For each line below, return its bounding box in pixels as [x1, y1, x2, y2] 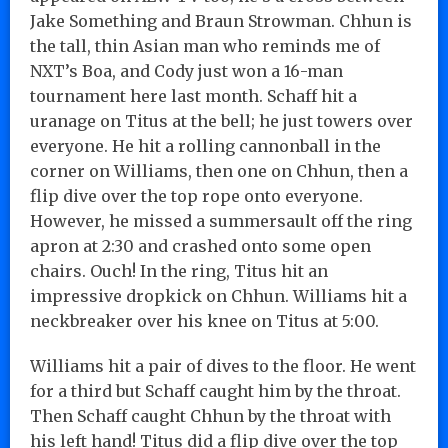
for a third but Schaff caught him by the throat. [30, 380, 401, 401]
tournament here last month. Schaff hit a [30, 85, 357, 106]
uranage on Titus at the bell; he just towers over [30, 110, 413, 131]
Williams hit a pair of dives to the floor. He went [30, 355, 416, 376]
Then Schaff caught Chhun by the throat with [30, 405, 391, 426]
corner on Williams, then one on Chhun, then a [30, 160, 408, 181]
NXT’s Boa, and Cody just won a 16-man [30, 60, 343, 81]
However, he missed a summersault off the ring [30, 210, 412, 231]
